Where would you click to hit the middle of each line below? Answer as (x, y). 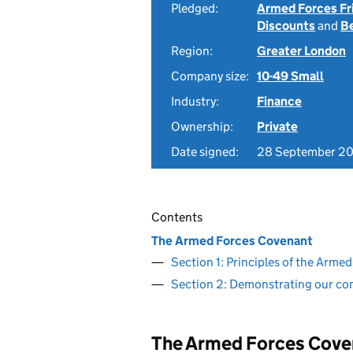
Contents (177, 217)
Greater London (301, 51)
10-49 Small (290, 76)
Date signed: (205, 152)
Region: (192, 51)
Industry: (195, 101)
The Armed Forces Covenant (232, 240)
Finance (279, 101)
